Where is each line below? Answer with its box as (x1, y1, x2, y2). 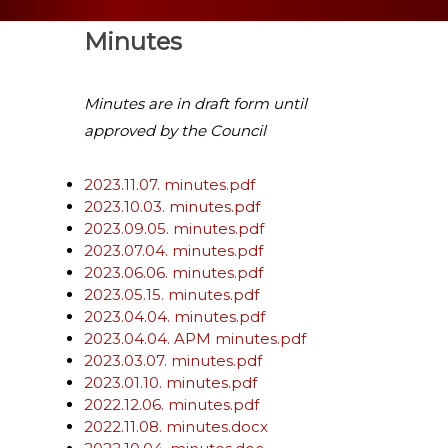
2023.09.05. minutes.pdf (84, 219, 264, 238)
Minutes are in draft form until (84, 94, 307, 113)
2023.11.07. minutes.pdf (84, 175, 255, 194)
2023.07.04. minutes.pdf (84, 241, 263, 260)
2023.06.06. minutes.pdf (84, 263, 263, 282)
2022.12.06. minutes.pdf (84, 395, 259, 414)
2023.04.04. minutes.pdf (84, 307, 265, 326)
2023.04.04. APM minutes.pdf (84, 329, 306, 348)
